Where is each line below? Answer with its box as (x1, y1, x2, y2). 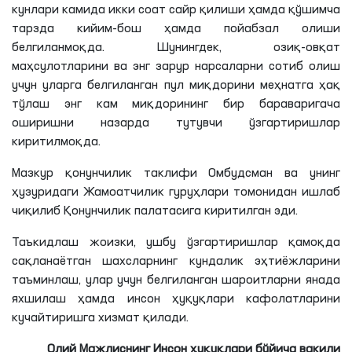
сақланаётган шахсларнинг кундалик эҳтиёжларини (12, 255, 340, 268)
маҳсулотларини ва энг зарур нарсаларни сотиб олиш (12, 60, 340, 73)
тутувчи (176, 116, 222, 130)
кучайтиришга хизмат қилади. (12, 311, 189, 324)
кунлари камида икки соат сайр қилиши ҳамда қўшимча (12, 3, 340, 16)
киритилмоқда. (12, 135, 101, 148)
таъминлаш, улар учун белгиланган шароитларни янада (12, 273, 340, 287)
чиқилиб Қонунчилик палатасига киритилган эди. (12, 204, 298, 218)
